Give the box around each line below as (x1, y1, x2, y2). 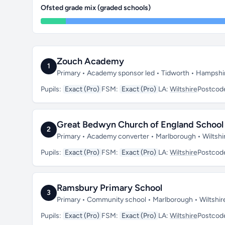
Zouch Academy (57, 56, 124, 67)
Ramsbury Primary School (57, 182, 162, 193)
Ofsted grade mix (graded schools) (41, 4, 151, 12)
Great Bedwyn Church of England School (57, 119, 223, 130)
